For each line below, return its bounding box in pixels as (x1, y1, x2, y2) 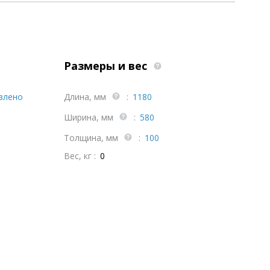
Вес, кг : (63, 150, 96, 162)
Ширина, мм (63, 111, 116, 123)
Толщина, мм (63, 132, 121, 143)
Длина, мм (63, 91, 108, 102)
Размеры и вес (63, 58, 150, 73)
